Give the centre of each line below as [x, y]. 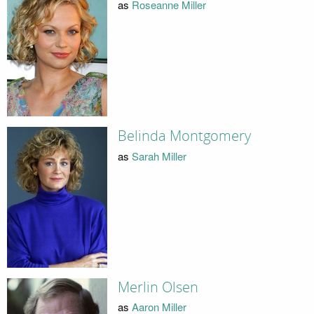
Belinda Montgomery [184, 136]
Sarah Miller [159, 156]
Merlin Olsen [158, 287]
